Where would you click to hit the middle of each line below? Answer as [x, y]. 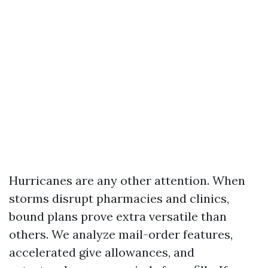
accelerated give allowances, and [102, 252]
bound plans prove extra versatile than [118, 216]
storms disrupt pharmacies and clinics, [119, 198]
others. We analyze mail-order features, [121, 234]
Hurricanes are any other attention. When [127, 180]
